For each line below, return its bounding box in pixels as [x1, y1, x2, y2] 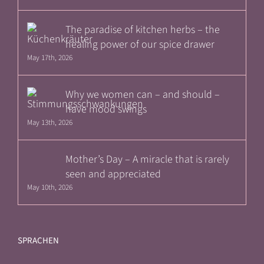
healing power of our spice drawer [65, 37, 214, 52]
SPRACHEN [18, 234, 59, 247]
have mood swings [65, 101, 147, 117]
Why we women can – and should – [65, 87, 220, 102]
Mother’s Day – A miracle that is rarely [65, 151, 229, 167]
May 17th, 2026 [27, 52, 72, 63]
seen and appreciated [65, 166, 161, 181]
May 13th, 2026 [27, 117, 72, 128]
